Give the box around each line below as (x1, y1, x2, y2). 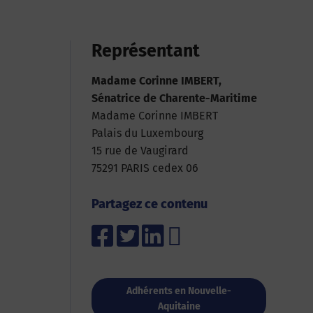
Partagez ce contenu (92, 196, 208, 212)
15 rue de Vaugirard (92, 144, 189, 157)
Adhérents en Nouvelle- (126, 285, 231, 297)
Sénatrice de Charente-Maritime (92, 92, 257, 105)
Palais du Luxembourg (92, 126, 203, 140)
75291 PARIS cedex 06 (92, 161, 198, 175)
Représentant (92, 41, 200, 61)
